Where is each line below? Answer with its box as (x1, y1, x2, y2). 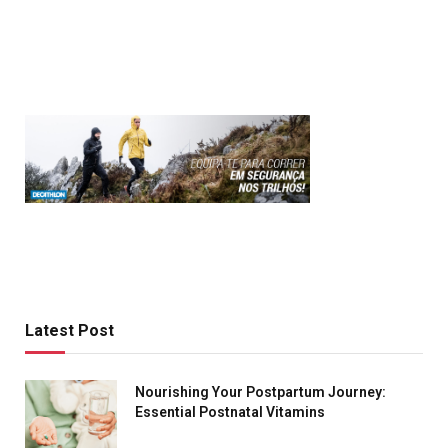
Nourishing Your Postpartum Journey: (135, 383, 386, 400)
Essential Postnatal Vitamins (135, 403, 325, 420)
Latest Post (25, 320, 114, 340)
